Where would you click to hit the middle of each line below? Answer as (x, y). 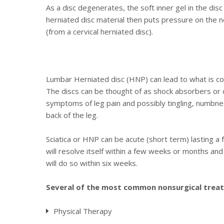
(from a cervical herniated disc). (99, 31)
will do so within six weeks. (92, 163)
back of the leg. (72, 115)
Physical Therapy (83, 211)
